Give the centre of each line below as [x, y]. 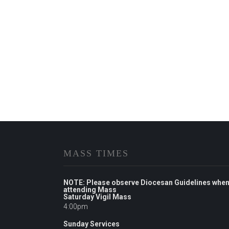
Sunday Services [91, 224]
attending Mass [90, 190]
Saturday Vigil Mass [97, 197]
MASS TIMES [96, 153]
